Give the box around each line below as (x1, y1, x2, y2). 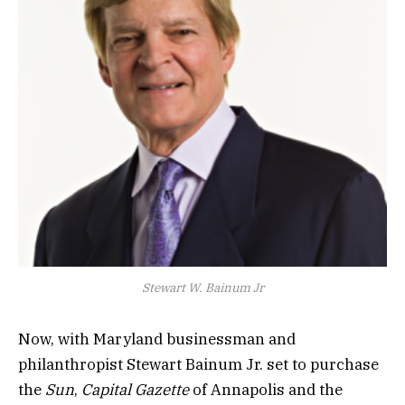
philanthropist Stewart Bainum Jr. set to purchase (18, 353, 379, 374)
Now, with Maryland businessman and (18, 328, 296, 349)
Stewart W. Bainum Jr (141, 278, 264, 296)
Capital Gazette (81, 379, 189, 400)
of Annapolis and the (189, 379, 343, 400)
